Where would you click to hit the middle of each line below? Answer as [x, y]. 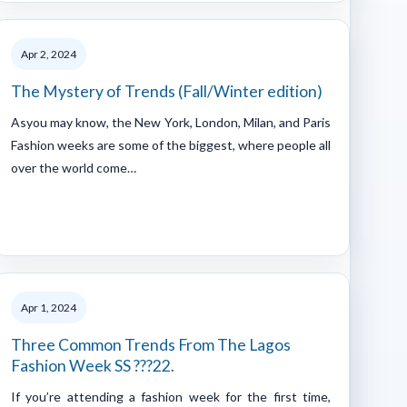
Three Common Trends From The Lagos [151, 344]
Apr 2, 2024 [49, 54]
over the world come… [74, 167]
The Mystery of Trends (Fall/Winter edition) [167, 91]
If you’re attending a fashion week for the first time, [171, 396]
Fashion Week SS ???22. [93, 365]
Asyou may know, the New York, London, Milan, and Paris [171, 122]
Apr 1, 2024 [49, 307]
